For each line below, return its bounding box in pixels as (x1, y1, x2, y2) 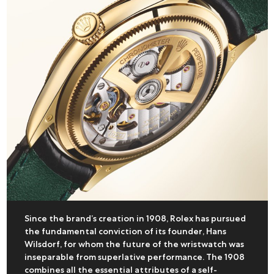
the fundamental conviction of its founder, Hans (24, 225, 226, 237)
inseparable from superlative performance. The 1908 (24, 251, 245, 262)
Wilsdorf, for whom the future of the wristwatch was (24, 238, 244, 250)
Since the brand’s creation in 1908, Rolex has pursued (24, 212, 246, 224)
